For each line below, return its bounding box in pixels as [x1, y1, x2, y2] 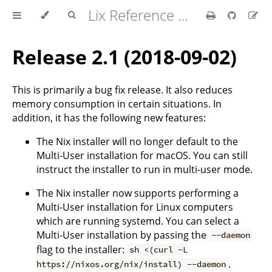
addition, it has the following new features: [12, 110, 206, 124]
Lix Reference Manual [178, 5, 188, 25]
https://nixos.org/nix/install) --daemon [36, 259, 226, 270]
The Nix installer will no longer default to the [36, 134, 238, 148]
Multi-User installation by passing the [36, 228, 209, 242]
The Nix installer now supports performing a [36, 186, 239, 200]
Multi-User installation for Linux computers [36, 200, 233, 214]
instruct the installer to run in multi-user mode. [36, 162, 253, 176]
